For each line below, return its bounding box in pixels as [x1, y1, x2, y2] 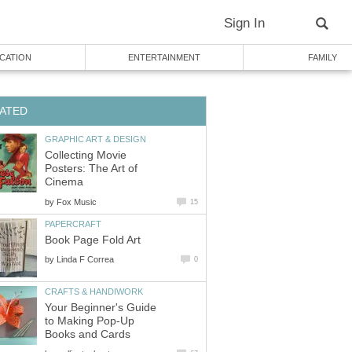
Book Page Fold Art [45, 234, 141, 247]
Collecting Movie [45, 149, 126, 162]
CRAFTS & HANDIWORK [45, 286, 143, 296]
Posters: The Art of [45, 163, 137, 175]
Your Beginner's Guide [45, 302, 156, 314]
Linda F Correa [57, 255, 114, 265]
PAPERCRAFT [45, 218, 101, 229]
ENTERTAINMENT [128, 53, 200, 62]
